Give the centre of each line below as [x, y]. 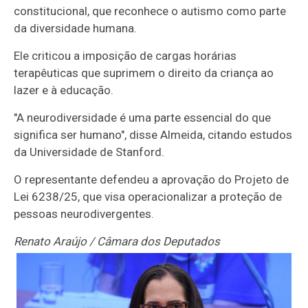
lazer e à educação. [64, 90]
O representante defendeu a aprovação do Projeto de [152, 179]
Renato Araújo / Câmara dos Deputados [117, 241]
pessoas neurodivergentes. [84, 213]
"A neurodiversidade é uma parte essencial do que [143, 117]
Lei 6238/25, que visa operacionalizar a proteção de [148, 196]
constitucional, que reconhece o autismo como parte [150, 11]
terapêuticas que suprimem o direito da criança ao [144, 73]
